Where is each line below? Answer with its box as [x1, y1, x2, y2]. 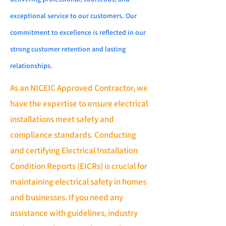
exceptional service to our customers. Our [10, 11, 137, 20]
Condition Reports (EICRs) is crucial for [10, 160, 147, 172]
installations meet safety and [10, 114, 114, 125]
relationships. [10, 61, 52, 70]
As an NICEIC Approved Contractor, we [10, 82, 148, 93]
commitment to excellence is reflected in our [10, 28, 146, 37]
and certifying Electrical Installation [10, 145, 138, 156]
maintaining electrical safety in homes [10, 176, 146, 187]
